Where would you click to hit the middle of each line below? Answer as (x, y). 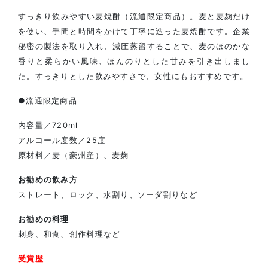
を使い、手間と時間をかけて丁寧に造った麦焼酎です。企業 (134, 31)
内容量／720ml (48, 125)
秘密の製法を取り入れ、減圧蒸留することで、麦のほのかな (134, 46)
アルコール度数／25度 (62, 140)
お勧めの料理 (44, 219)
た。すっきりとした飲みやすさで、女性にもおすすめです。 (133, 76)
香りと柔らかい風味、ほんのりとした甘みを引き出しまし (134, 61)
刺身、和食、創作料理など (69, 234)
